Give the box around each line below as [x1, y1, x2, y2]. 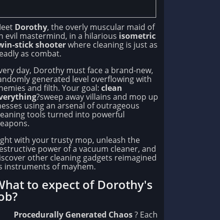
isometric [119, 30, 156, 42]
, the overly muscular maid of [47, 22, 155, 33]
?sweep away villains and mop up [36, 91, 158, 103]
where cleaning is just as [66, 39, 158, 51]
